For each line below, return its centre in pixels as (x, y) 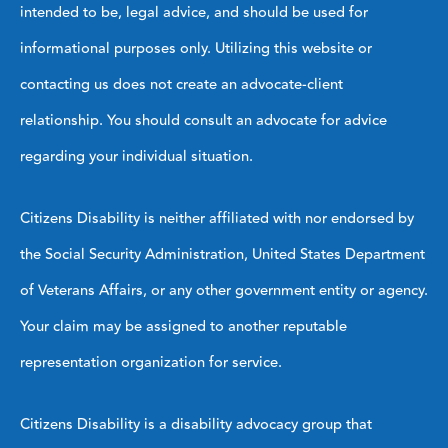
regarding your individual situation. (136, 156)
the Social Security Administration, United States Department (222, 254)
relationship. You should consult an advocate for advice (203, 120)
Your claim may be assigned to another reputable (183, 326)
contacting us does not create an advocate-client (181, 84)
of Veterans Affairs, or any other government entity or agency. (224, 290)
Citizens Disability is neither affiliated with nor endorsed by (217, 218)
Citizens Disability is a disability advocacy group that (196, 424)
